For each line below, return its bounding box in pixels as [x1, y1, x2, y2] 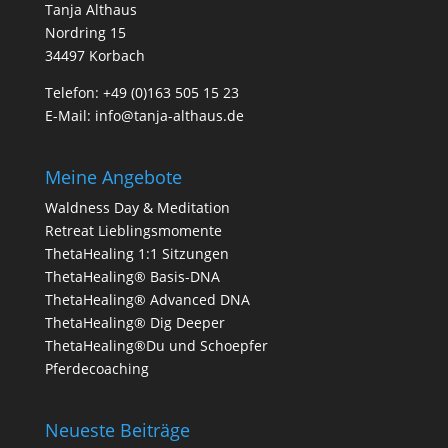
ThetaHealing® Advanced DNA [44, 290, 250, 310]
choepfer [207, 336, 268, 356]
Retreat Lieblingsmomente [44, 221, 222, 241]
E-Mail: [44, 106, 95, 125]
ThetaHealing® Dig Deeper [44, 313, 229, 333]
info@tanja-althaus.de [94, 106, 244, 125]
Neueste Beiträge [44, 418, 190, 443]
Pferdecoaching [44, 359, 149, 379]
